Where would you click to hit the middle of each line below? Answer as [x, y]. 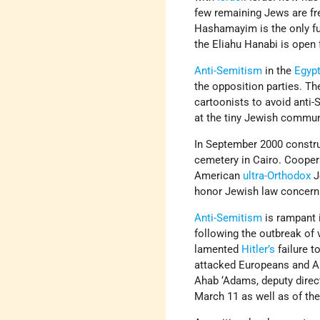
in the [279, 71]
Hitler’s [259, 250]
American [219, 176]
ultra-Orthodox [277, 176]
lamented [218, 250]
